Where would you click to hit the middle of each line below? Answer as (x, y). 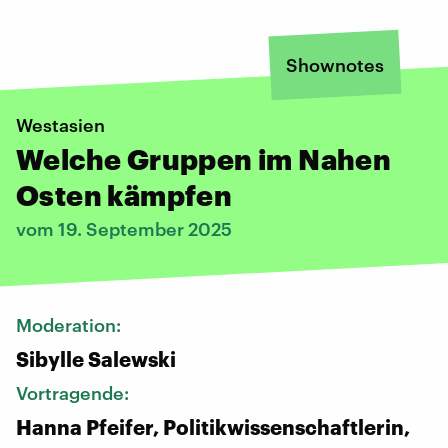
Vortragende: (74, 392)
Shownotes (335, 64)
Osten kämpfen (124, 194)
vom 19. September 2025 (124, 228)
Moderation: (70, 324)
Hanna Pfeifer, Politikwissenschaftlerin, (213, 426)
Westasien (60, 124)
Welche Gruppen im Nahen (204, 158)
